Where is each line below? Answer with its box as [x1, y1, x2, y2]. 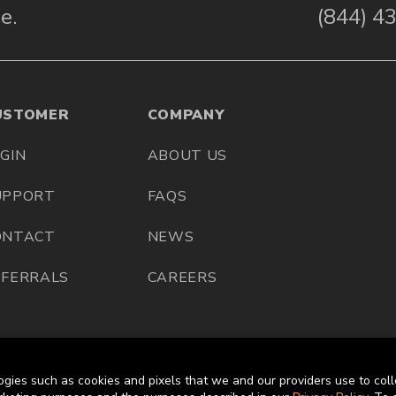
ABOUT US [147, 146, 227, 166]
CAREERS [147, 268, 217, 288]
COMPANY [147, 105, 225, 126]
